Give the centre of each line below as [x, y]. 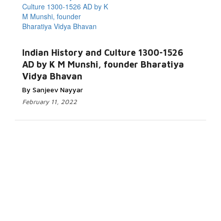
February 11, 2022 [50, 102]
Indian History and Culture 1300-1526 [103, 53]
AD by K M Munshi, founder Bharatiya [103, 64]
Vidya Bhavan [52, 76]
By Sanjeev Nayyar [53, 90]
